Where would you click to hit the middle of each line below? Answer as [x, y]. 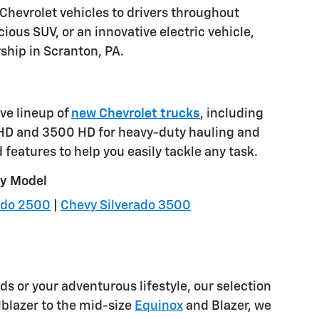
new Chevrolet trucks [136, 114]
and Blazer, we [227, 306]
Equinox [159, 306]
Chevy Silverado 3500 [126, 206]
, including [232, 114]
